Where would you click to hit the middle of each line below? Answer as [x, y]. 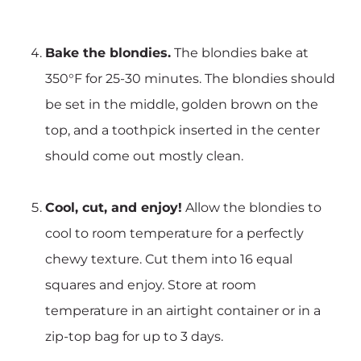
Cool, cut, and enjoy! [114, 207]
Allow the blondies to [252, 207]
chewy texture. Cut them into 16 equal [169, 259]
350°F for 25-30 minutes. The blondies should [190, 78]
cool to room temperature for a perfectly [174, 233]
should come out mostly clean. [144, 156]
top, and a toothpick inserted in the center [183, 130]
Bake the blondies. [108, 52]
